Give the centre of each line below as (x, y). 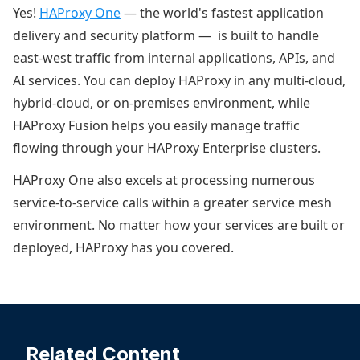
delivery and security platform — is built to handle (166, 35)
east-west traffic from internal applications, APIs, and (174, 58)
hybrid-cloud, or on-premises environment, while (162, 103)
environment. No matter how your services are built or (179, 225)
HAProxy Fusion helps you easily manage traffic (156, 125)
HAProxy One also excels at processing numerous (164, 180)
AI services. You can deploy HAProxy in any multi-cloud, (179, 80)
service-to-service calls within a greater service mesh (172, 202)
